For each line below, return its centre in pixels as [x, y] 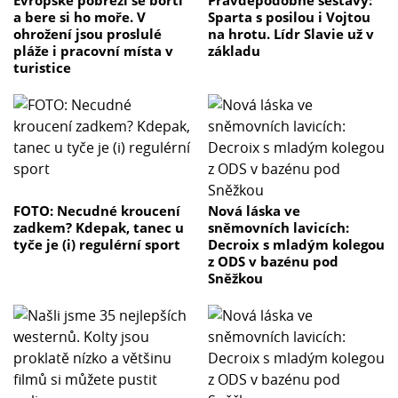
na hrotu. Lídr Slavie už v [291, 33]
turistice [42, 67]
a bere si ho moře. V [80, 16]
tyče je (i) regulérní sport [97, 244]
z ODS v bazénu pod [273, 261]
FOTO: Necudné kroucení [97, 210]
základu [234, 50]
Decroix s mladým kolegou [296, 244]
